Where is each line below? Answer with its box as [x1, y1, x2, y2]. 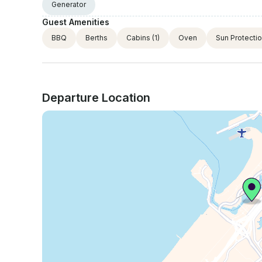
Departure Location [42, 90, 150, 105]
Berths [85, 33, 108, 42]
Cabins [126, 33, 150, 42]
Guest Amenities [42, 16, 109, 27]
